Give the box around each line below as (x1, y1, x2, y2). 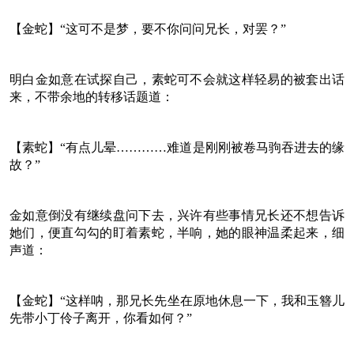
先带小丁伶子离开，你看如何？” (9, 311, 192, 325)
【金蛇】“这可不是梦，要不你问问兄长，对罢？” (9, 21, 286, 36)
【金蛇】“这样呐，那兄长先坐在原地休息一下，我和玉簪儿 (9, 293, 345, 307)
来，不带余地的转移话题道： (9, 89, 174, 104)
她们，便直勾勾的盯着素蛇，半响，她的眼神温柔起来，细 (9, 225, 345, 239)
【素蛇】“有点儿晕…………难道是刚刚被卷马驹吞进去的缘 (9, 140, 345, 154)
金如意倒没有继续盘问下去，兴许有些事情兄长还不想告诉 (9, 208, 345, 222)
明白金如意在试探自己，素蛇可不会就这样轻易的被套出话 (9, 72, 345, 86)
